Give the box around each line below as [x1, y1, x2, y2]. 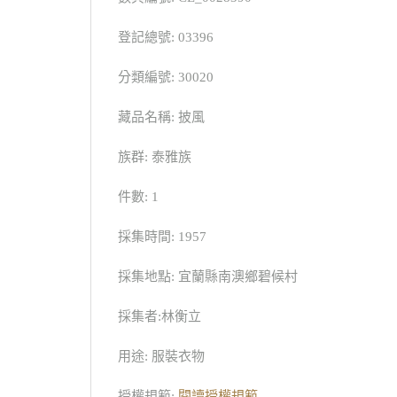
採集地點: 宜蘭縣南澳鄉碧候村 [118, 269, 298, 284]
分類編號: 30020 [118, 69, 214, 84]
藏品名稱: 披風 [118, 109, 205, 124]
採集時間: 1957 [118, 229, 206, 244]
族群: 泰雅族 [118, 149, 191, 164]
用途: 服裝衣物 [118, 348, 205, 363]
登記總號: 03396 [118, 29, 214, 44]
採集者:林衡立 [118, 308, 201, 323]
